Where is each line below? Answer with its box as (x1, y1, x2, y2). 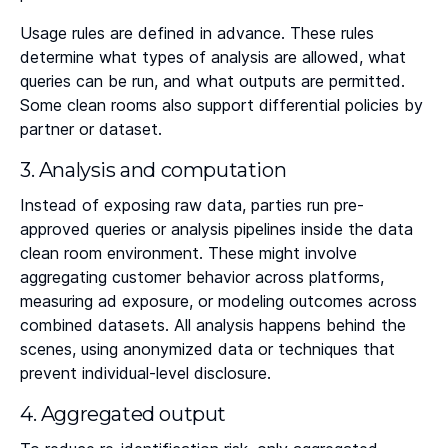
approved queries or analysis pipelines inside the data (20, 219, 413, 240)
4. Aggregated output (20, 402, 226, 427)
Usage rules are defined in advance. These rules (20, 23, 374, 44)
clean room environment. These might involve (20, 243, 357, 264)
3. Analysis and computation (20, 158, 287, 183)
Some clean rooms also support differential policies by (20, 95, 423, 116)
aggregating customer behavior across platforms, (20, 267, 384, 288)
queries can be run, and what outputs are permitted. (20, 71, 405, 92)
